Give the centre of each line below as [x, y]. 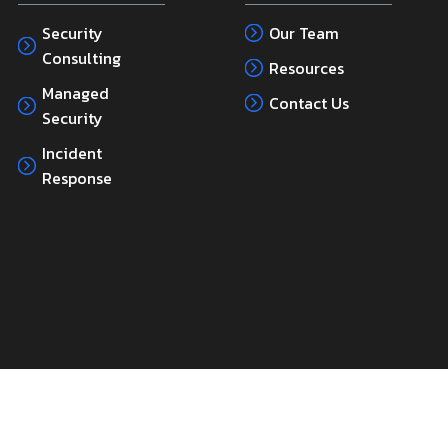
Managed [75, 93]
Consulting [81, 58]
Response [76, 178]
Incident [71, 153]
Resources [306, 68]
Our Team [303, 33]
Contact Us [308, 103]
